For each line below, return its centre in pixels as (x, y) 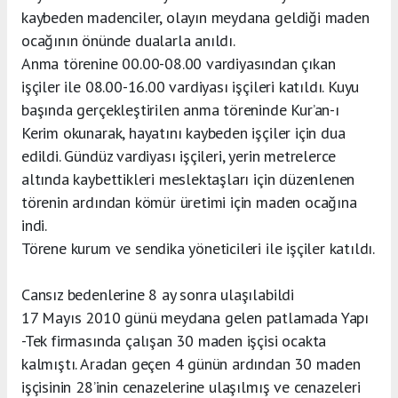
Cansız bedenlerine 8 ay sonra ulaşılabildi (158, 294)
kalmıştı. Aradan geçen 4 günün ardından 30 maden (191, 363)
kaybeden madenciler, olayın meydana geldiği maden (195, 17)
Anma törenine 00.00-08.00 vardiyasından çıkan (179, 63)
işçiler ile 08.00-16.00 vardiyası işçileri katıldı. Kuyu (191, 86)
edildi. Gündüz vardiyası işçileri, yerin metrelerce (179, 155)
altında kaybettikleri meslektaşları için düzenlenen (188, 179)
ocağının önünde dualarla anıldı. (128, 40)
